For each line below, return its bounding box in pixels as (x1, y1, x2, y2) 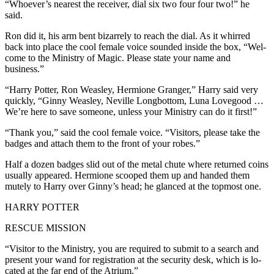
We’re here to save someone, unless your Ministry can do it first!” (5, 106, 257, 117)
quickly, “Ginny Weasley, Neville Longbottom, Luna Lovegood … (5, 95, 264, 106)
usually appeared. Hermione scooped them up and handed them (5, 169, 250, 180)
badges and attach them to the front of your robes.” (5, 138, 200, 149)
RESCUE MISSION (5, 222, 86, 233)
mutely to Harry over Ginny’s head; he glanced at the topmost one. (5, 180, 261, 191)
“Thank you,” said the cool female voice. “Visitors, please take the (5, 127, 260, 138)
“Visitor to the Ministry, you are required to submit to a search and (5, 243, 259, 254)
